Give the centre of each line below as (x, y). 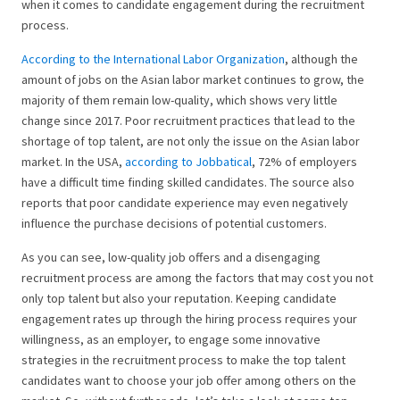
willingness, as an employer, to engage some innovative (171, 339)
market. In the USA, (73, 161)
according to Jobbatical (188, 161)
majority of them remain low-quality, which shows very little (179, 100)
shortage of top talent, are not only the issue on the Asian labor (191, 141)
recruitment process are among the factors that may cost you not (197, 277)
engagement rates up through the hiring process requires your (189, 318)
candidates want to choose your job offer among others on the (189, 380)
